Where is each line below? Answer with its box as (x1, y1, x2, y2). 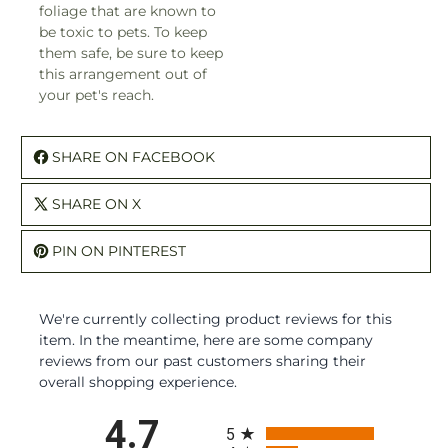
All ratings (225, 410, 295, 430)
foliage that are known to (39, 2, 216, 21)
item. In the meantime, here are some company (39, 331, 373, 350)
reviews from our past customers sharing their (39, 352, 366, 371)
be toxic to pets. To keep (39, 23, 207, 42)
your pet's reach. (39, 86, 154, 105)
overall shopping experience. (39, 373, 237, 392)
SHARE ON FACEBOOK (52, 148, 215, 167)
